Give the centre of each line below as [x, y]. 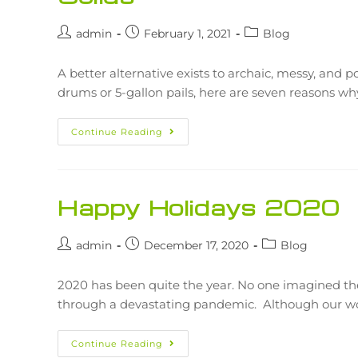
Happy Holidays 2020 [199, 207]
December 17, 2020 [196, 245]
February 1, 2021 [187, 33]
